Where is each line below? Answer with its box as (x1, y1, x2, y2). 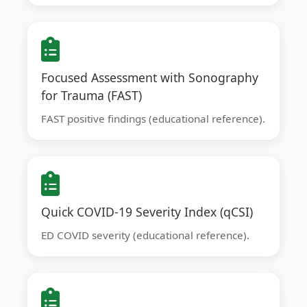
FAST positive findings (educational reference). (41, 112, 265, 125)
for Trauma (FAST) (41, 87, 142, 103)
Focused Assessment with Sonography (41, 69, 258, 86)
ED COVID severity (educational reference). (41, 228, 249, 242)
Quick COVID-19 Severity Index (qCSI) (41, 204, 253, 220)
